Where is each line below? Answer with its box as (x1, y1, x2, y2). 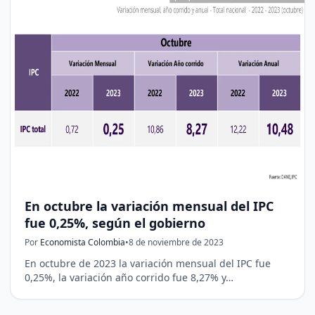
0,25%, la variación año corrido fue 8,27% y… (25, 271, 233, 285)
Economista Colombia (40, 236, 125, 249)
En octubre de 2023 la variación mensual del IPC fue (25, 257, 271, 271)
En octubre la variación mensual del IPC (25, 198, 274, 215)
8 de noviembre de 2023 (129, 236, 224, 249)
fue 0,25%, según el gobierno (25, 214, 205, 232)
